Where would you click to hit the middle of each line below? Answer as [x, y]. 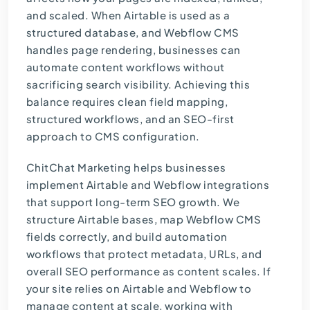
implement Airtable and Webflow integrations [148, 185]
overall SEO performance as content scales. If [148, 271]
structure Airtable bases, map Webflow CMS [144, 219]
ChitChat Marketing [79, 167]
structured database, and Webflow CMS [133, 33]
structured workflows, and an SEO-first [130, 119]
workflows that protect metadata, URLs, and [144, 254]
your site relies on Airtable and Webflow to [139, 289]
